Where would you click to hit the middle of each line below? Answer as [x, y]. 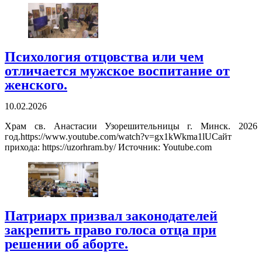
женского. [36, 85]
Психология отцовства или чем [104, 57]
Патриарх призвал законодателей [111, 216]
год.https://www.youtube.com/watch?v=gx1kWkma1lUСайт [118, 137]
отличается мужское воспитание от [117, 71]
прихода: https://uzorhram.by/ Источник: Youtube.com [108, 147]
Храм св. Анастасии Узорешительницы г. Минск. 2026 [131, 126]
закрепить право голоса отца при [111, 230]
